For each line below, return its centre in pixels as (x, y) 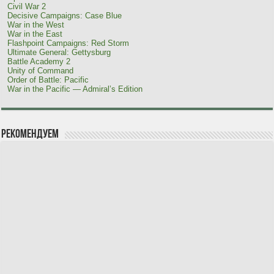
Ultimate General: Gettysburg (59, 52)
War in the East (35, 34)
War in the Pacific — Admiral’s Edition (75, 89)
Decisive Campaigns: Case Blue (65, 15)
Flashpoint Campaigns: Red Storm (68, 43)
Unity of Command (41, 70)
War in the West (36, 24)
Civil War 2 (27, 6)
